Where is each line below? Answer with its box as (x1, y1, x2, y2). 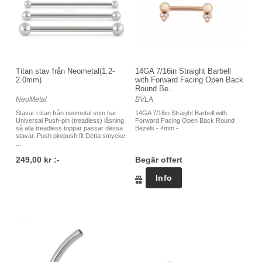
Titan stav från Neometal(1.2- (16, 67, 115, 76)
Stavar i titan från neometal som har (16, 109, 116, 117)
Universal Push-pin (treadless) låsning (16, 117, 124, 125)
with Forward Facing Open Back (135, 75, 243, 85)
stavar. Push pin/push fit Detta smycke (16, 132, 125, 140)
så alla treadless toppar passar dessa (16, 125, 123, 132)
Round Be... (135, 84, 175, 94)
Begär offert (135, 155, 182, 165)
